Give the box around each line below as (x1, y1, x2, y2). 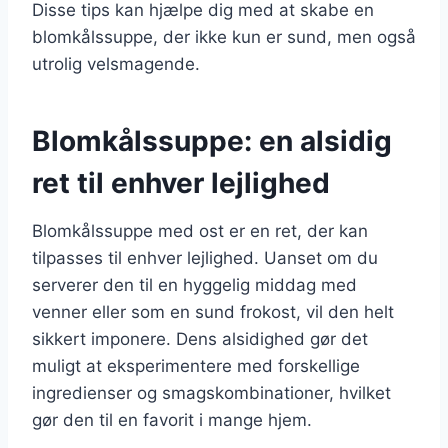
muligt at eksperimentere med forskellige (32, 355, 360, 376)
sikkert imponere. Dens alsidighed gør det (32, 328, 368, 349)
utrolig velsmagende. (32, 53, 200, 74)
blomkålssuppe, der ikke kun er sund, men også (32, 26, 416, 47)
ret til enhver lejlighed (32, 165, 330, 200)
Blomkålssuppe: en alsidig (32, 123, 392, 158)
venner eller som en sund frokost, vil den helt (32, 301, 394, 322)
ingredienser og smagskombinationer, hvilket (32, 382, 391, 403)
